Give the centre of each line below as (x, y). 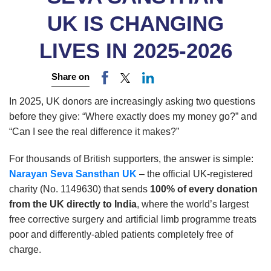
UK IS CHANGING (135, 23)
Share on (70, 77)
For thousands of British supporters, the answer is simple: (131, 159)
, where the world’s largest (193, 204)
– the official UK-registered (195, 174)
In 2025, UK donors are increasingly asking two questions (132, 102)
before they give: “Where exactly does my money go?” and (133, 117)
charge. (25, 250)
